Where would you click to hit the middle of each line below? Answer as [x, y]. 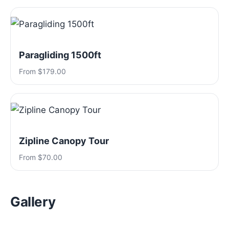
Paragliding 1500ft [60, 55]
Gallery [33, 202]
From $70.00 [41, 157]
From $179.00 [42, 71]
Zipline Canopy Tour [64, 141]
